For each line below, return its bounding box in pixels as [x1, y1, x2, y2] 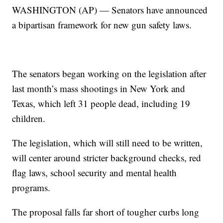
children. [12, 112, 46, 125]
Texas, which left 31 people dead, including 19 [12, 97, 191, 110]
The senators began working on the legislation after [12, 67, 207, 80]
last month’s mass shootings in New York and [12, 82, 186, 95]
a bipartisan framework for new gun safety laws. [12, 18, 192, 31]
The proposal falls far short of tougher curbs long [12, 206, 200, 219]
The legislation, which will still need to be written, [12, 136, 203, 149]
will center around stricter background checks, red [12, 151, 202, 164]
